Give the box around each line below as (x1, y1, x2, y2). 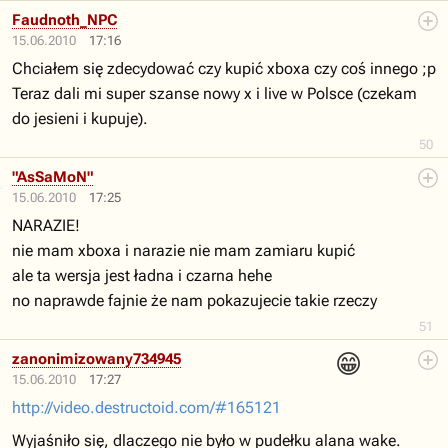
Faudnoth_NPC (12, 11, 117, 29)
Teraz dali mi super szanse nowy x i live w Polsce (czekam (12, 84, 417, 103)
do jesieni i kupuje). (12, 109, 148, 128)
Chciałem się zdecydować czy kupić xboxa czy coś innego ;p (12, 59, 436, 78)
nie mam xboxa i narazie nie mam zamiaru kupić (12, 241, 355, 260)
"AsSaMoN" (12, 168, 93, 186)
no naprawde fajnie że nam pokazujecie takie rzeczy (12, 291, 377, 310)
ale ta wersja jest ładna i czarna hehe (12, 266, 272, 285)
